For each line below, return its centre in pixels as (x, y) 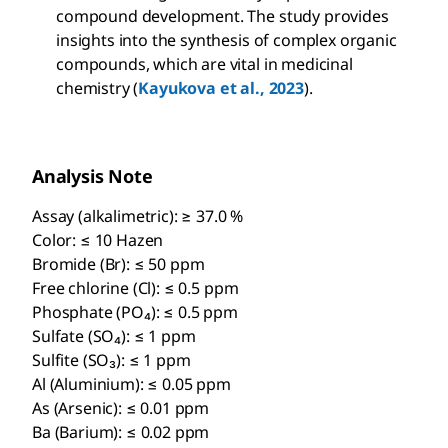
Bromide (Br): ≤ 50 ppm (118, 263)
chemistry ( (97, 87)
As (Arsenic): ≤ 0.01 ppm (121, 407)
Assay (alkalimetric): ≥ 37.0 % (138, 215)
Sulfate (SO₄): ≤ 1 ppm (114, 335)
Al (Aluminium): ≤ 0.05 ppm (131, 383)
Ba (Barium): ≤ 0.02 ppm (121, 431)
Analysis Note (92, 175)
